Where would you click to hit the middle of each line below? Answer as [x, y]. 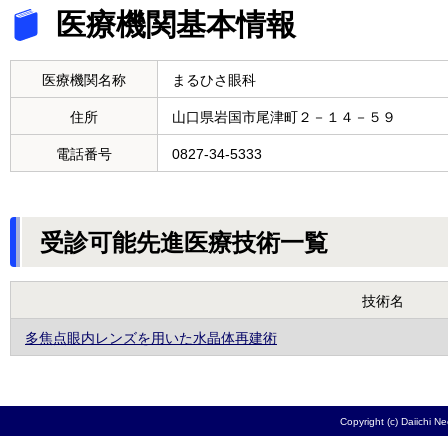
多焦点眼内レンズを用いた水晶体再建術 [151, 337]
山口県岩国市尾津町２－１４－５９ [284, 116]
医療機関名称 [84, 79]
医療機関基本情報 [176, 24]
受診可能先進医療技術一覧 [184, 243]
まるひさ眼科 [214, 79]
